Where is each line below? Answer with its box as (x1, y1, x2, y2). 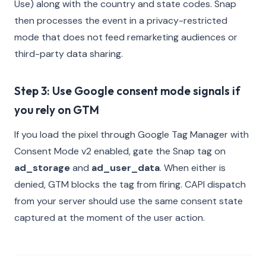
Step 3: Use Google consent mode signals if (14, 84, 240, 98)
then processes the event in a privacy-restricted (14, 14, 227, 27)
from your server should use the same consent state (14, 195, 243, 207)
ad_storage (14, 161, 70, 174)
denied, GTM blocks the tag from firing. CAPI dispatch (14, 178, 246, 191)
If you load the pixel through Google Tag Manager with (14, 128, 249, 141)
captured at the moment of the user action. (14, 211, 205, 224)
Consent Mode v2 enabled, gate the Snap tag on (14, 145, 226, 157)
